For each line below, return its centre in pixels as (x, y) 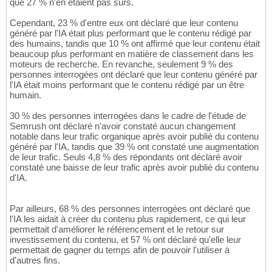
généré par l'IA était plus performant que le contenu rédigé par (131, 33)
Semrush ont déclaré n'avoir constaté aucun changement (123, 126)
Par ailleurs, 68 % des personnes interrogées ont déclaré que (130, 208)
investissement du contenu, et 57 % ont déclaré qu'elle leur (125, 239)
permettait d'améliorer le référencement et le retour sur (117, 229)
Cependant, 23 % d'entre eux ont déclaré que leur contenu (124, 22)
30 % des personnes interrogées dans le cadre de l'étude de (128, 115)
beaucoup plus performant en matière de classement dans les (132, 53)
